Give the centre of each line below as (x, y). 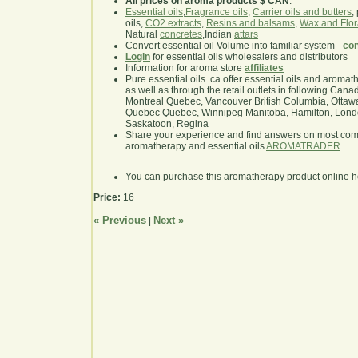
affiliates (264, 68)
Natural (143, 35)
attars (246, 35)
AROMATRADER (303, 147)
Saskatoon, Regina (167, 124)
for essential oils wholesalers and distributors (249, 57)
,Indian (218, 35)
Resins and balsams (251, 24)
